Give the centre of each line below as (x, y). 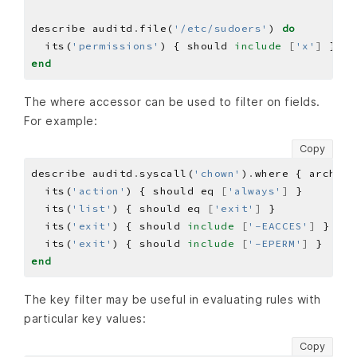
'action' (99, 191)
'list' (92, 208)
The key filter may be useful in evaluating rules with (173, 299)
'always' (255, 191)
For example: (61, 120)
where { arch (298, 173)
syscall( (167, 173)
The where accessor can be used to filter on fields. (172, 101)
